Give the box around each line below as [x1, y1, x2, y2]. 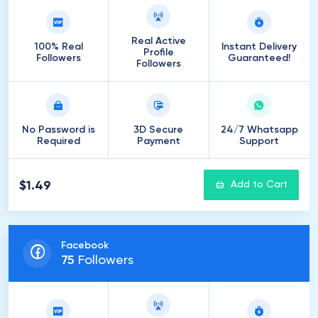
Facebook [61, 241, 109, 251]
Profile [143, 48, 174, 57]
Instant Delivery [221, 42, 297, 52]
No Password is [21, 125, 95, 135]
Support [239, 136, 280, 146]
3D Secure [133, 125, 184, 135]
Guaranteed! [228, 53, 291, 63]
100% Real [33, 42, 83, 52]
